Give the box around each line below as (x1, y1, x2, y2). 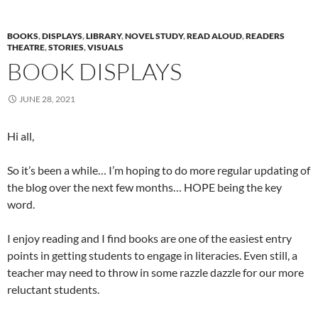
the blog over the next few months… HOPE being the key (7, 180, 282, 194)
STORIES (48, 42, 84, 53)
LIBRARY (86, 31, 121, 42)
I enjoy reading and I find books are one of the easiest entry (7, 231, 292, 246)
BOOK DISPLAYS (7, 57, 182, 87)
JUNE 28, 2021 (19, 94, 75, 105)
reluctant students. (7, 283, 99, 297)
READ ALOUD (187, 31, 242, 42)
